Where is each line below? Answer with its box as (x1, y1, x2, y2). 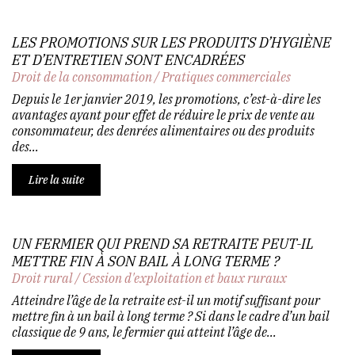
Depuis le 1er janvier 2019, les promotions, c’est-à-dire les (12, 90, 321, 107)
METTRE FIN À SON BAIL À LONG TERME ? (12, 251, 280, 270)
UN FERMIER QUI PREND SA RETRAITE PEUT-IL (12, 234, 314, 253)
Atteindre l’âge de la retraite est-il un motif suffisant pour (12, 292, 320, 308)
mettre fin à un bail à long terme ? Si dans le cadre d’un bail (12, 307, 330, 324)
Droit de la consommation (12, 68, 152, 85)
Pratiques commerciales (162, 68, 291, 85)
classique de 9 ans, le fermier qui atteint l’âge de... (12, 323, 277, 340)
